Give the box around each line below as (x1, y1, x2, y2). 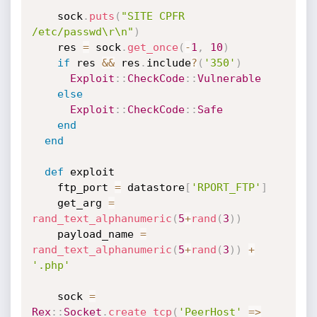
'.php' (31, 259, 70, 272)
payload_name (57, 228, 140, 241)
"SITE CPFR (120, 10, 185, 23)
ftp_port (57, 181, 115, 194)
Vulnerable (197, 72, 261, 85)
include (146, 57, 191, 69)
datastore (120, 181, 185, 194)
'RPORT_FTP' (190, 181, 261, 194)
